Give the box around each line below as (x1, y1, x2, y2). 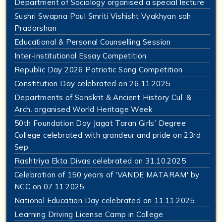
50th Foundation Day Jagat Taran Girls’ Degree (14, 118, 186, 128)
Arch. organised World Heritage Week (14, 105, 152, 114)
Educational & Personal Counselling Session (14, 37, 171, 47)
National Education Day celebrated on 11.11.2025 (14, 196, 195, 206)
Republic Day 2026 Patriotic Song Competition (14, 65, 183, 75)
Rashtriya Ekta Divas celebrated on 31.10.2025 (14, 156, 186, 166)
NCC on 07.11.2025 (14, 182, 84, 192)
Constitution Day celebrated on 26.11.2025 (14, 79, 170, 89)
